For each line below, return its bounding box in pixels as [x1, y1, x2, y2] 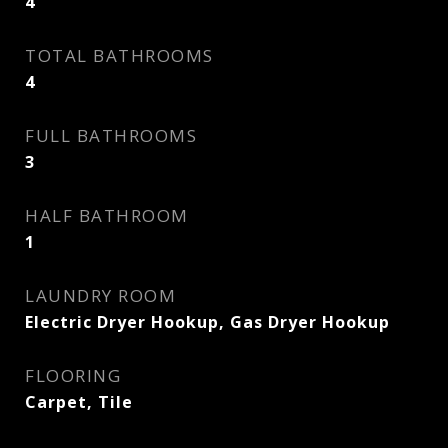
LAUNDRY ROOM [25, 284, 176, 307]
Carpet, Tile [25, 391, 133, 413]
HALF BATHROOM [25, 204, 189, 227]
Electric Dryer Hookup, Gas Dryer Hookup [25, 311, 390, 333]
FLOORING [25, 364, 121, 387]
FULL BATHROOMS [25, 124, 197, 147]
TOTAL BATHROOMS [25, 44, 214, 67]
